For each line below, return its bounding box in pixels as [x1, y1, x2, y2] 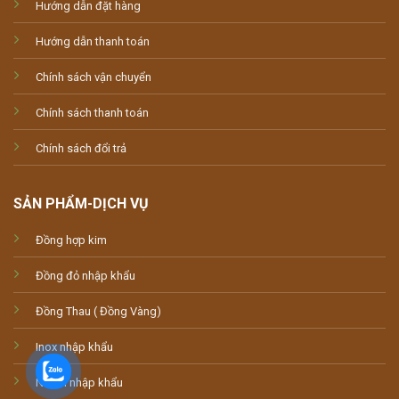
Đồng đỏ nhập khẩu [36, 269, 135, 283]
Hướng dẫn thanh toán [36, 35, 150, 49]
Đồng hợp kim [36, 233, 107, 248]
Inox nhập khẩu [36, 340, 113, 354]
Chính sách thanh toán [36, 106, 149, 120]
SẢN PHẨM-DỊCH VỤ [13, 195, 149, 213]
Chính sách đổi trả [36, 142, 126, 156]
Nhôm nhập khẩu [36, 376, 123, 390]
